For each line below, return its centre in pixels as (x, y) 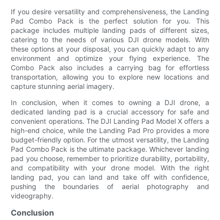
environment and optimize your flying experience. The (110, 58)
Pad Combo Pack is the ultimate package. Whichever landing (110, 149)
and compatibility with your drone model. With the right (110, 167)
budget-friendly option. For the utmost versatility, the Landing (110, 139)
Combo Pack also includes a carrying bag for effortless (110, 67)
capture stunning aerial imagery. (63, 86)
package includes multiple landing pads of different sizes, (110, 30)
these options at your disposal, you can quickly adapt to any (110, 49)
